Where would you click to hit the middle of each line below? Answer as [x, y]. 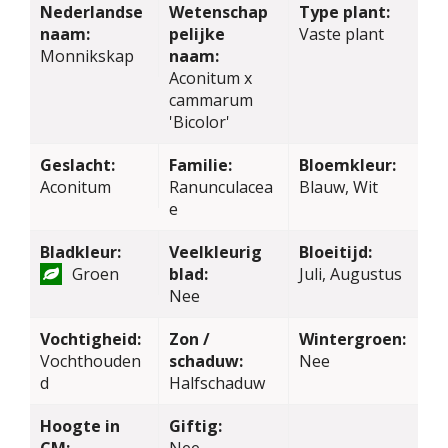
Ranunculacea [221, 187]
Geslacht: [77, 165]
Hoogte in [80, 426]
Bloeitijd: [335, 252]
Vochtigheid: [90, 339]
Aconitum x [211, 78]
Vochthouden [90, 361]
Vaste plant [341, 34]
